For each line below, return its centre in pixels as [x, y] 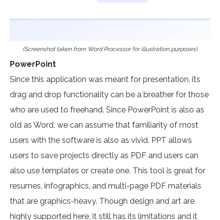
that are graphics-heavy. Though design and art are [102, 201]
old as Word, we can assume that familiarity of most [104, 125]
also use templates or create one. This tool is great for [108, 171]
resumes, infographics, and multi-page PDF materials [106, 186]
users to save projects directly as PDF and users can [104, 156]
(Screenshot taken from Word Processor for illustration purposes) [110, 49]
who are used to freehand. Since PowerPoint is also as [107, 110]
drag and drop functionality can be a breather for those [109, 95]
